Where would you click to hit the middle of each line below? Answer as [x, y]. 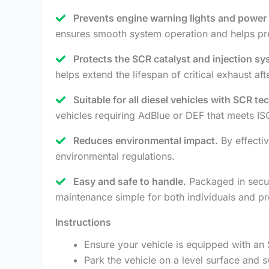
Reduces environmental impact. [146, 140]
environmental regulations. [115, 156]
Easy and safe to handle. [130, 181]
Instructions [83, 222]
